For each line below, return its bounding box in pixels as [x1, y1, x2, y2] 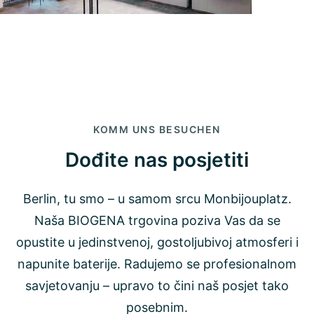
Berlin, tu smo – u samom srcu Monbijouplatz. [22, 191, 292, 207]
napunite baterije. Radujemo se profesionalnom [18, 257, 296, 272]
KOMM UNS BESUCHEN [93, 123, 221, 136]
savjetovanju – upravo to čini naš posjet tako [25, 278, 289, 294]
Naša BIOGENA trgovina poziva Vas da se [34, 213, 280, 228]
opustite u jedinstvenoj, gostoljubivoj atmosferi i [15, 235, 299, 250]
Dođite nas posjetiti [65, 148, 249, 172]
